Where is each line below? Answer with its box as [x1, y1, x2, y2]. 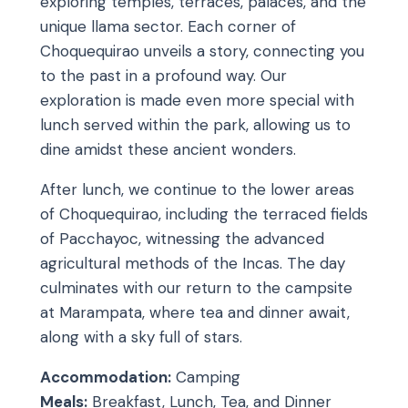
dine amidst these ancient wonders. [40, 138, 296, 159]
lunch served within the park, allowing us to [40, 114, 351, 135]
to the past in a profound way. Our [40, 65, 287, 86]
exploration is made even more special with [40, 89, 354, 110]
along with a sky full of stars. [40, 326, 242, 347]
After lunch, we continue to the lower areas [40, 178, 354, 199]
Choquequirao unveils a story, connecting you [40, 40, 364, 61]
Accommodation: [40, 366, 171, 387]
